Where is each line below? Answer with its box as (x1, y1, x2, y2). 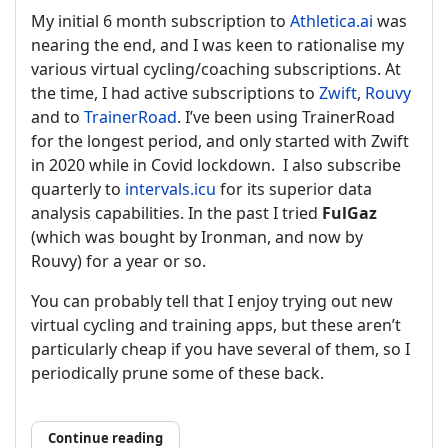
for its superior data (216, 177, 372, 200)
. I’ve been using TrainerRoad (177, 105, 395, 128)
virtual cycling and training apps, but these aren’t (31, 313, 401, 336)
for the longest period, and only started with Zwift (31, 129, 409, 152)
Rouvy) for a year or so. (31, 249, 206, 272)
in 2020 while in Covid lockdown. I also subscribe (31, 153, 401, 176)
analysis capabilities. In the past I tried (31, 201, 322, 224)
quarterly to (31, 177, 125, 200)
